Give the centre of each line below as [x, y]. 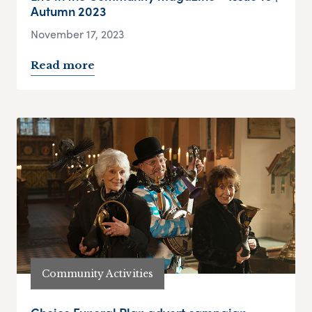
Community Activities [97, 273]
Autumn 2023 [68, 11]
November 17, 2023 [77, 34]
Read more [63, 65]
